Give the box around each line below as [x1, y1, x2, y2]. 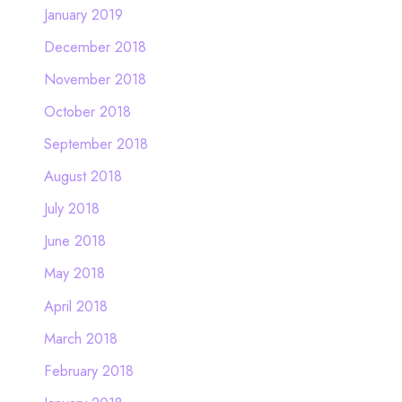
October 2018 [43, 100, 131, 122]
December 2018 [43, 35, 146, 57]
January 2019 [43, 3, 123, 25]
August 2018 [43, 165, 122, 188]
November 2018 [43, 67, 146, 90]
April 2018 [43, 294, 108, 317]
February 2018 [43, 359, 134, 381]
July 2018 [43, 197, 100, 220]
